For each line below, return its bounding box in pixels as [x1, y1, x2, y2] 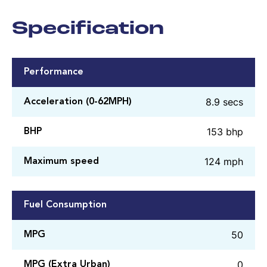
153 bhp [207, 126, 243, 138]
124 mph [204, 156, 243, 168]
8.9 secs [206, 96, 243, 108]
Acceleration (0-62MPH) [24, 97, 132, 107]
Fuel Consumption [24, 200, 107, 210]
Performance [24, 67, 83, 77]
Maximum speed [24, 156, 99, 166]
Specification [12, 20, 164, 39]
